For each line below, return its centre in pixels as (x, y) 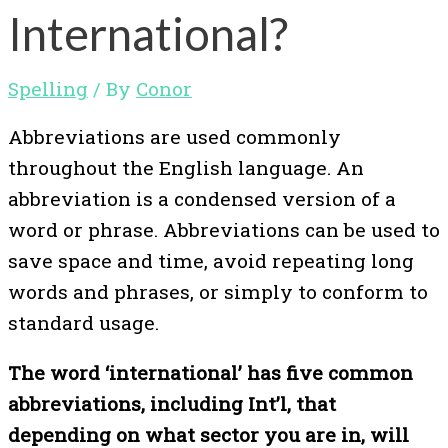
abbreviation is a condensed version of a (202, 198)
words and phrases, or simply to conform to (218, 291)
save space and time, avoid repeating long (211, 260)
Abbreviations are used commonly (174, 136)
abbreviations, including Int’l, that (172, 404)
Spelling (48, 88)
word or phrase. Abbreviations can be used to (224, 229)
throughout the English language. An (186, 167)
